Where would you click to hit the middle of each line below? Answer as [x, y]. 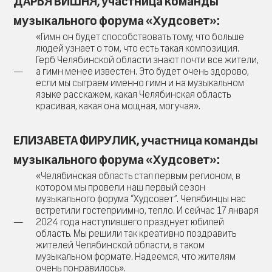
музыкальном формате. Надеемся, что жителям [136, 257]
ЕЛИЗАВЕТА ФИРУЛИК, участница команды [136, 141]
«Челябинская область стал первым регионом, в [138, 176]
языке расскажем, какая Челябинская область [133, 94]
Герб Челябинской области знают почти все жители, [147, 60]
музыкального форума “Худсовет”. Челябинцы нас [141, 199]
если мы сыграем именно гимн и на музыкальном [140, 83]
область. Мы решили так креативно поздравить [136, 233]
